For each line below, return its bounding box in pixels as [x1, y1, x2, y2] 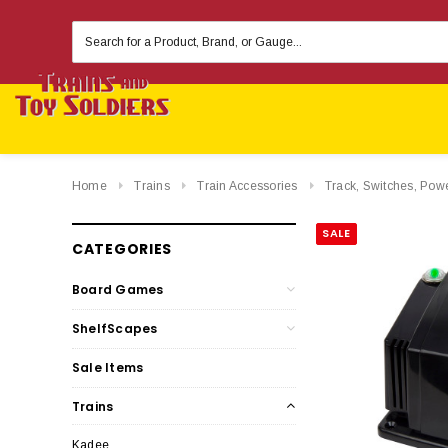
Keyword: [72, 40, 131, 55]
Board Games [72, 280, 164, 298]
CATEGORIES [72, 238, 172, 259]
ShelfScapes [72, 319, 158, 337]
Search [72, 22, 116, 37]
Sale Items [72, 358, 144, 376]
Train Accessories [197, 179, 298, 193]
